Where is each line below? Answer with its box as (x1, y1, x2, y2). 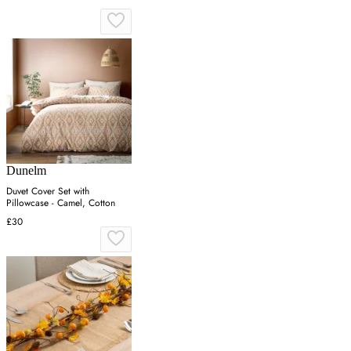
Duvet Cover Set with (6, 183, 89, 198)
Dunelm (6, 163, 46, 177)
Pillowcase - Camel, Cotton (6, 195, 115, 210)
